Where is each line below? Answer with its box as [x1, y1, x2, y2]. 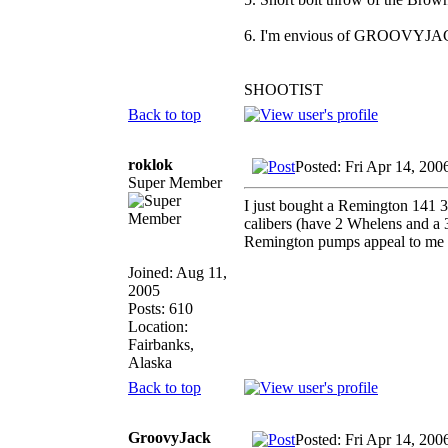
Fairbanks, [128, 335, 194, 353]
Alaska [128, 353, 172, 371]
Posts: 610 [128, 299, 193, 317]
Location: [128, 317, 188, 335]
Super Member [128, 173, 222, 191]
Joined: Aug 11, [128, 263, 227, 281]
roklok [128, 155, 173, 173]
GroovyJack [128, 428, 211, 446]
